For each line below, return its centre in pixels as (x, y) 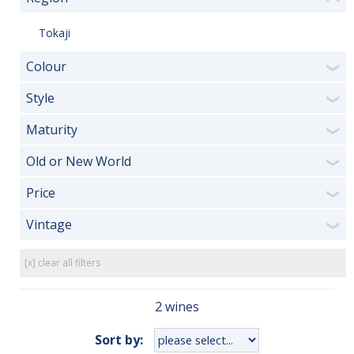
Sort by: (119, 339)
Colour (46, 66)
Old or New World (79, 161)
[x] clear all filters (62, 263)
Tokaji (55, 32)
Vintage (49, 224)
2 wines (177, 307)
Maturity (52, 130)
